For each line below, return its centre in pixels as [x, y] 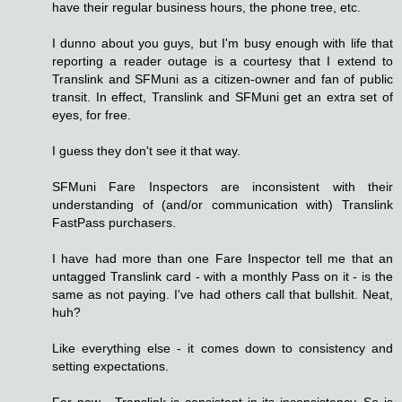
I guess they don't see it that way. [146, 151]
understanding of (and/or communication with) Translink [223, 205]
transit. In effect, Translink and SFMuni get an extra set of [223, 97]
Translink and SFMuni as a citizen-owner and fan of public [223, 79]
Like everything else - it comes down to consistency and [223, 349]
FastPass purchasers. [114, 223]
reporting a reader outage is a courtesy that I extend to [223, 61]
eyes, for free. [92, 115]
